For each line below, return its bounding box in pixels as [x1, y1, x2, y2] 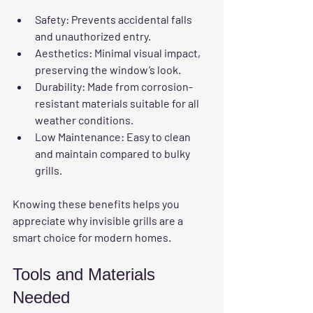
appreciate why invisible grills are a [13, 214, 185, 228]
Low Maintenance [35, 130, 121, 144]
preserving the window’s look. [35, 63, 181, 77]
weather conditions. [35, 113, 133, 127]
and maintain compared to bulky [35, 147, 192, 161]
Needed [13, 288, 70, 307]
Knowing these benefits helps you [13, 197, 182, 211]
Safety [35, 13, 66, 27]
